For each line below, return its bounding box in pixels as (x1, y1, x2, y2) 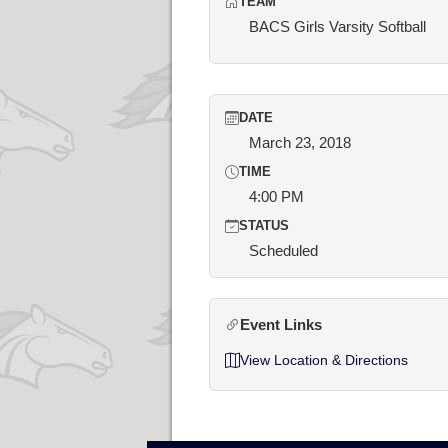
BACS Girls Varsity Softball (249, 18, 426, 35)
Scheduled (249, 242, 318, 259)
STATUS (239, 219, 289, 233)
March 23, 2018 (249, 134, 351, 151)
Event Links (240, 316, 322, 333)
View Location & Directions (240, 352, 408, 368)
